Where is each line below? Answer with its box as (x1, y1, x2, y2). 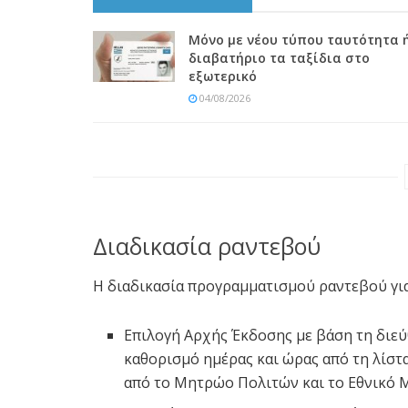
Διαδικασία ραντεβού (93, 230, 321, 262)
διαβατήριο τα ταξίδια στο (189, 49, 370, 67)
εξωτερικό (189, 67, 257, 86)
